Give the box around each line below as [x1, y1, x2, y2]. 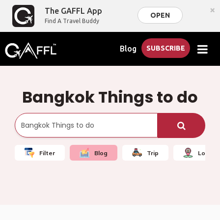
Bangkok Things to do [22, 86, 198, 108]
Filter [39, 149, 55, 157]
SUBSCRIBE [146, 44, 186, 52]
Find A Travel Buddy [45, 18, 100, 24]
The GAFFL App [45, 6, 103, 15]
